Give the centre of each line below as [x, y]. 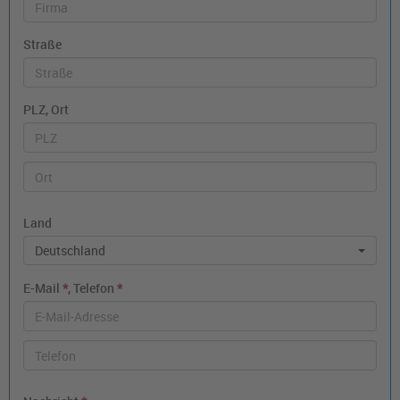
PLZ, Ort [46, 110]
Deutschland [70, 251]
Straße [42, 45]
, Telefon [92, 288]
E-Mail [43, 288]
